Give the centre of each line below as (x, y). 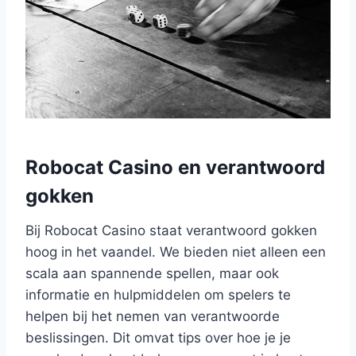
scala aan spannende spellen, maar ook (152, 273)
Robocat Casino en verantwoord (175, 167)
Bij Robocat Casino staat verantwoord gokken (171, 230)
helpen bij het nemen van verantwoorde (153, 316)
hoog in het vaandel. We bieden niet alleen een (176, 252)
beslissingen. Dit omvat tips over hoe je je (158, 337)
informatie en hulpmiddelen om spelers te (158, 294)
